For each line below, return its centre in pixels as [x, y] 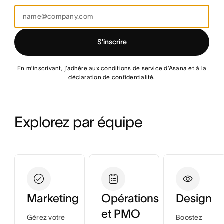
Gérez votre [46, 217]
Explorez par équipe [78, 122]
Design [194, 198]
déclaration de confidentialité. [112, 77]
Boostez [189, 217]
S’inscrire [112, 42]
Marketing [53, 198]
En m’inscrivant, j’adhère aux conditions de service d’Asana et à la [112, 68]
